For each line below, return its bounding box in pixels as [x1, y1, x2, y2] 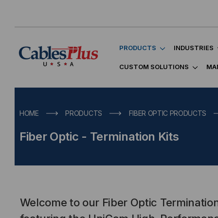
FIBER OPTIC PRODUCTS [128, 109, 207, 117]
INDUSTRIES [174, 44, 214, 52]
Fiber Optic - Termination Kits [19, 129, 179, 144]
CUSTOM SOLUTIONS [119, 63, 189, 71]
